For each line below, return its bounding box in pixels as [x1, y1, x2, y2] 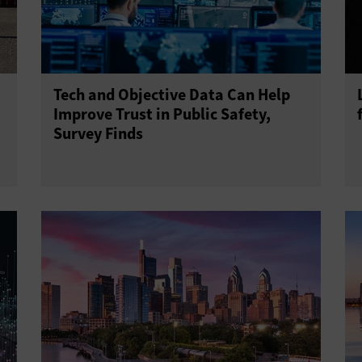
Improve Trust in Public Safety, [53, 103, 271, 125]
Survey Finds [53, 123, 143, 145]
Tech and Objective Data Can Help [53, 84, 290, 106]
